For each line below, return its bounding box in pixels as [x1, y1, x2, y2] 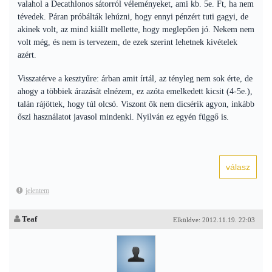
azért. [18, 50, 36, 59]
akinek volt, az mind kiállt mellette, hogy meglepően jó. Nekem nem [18, 25, 254, 34]
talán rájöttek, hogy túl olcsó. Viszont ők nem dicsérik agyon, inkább [18, 100, 254, 109]
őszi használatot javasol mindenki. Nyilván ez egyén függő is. [18, 112, 229, 121]
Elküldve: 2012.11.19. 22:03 [173, 216, 255, 223]
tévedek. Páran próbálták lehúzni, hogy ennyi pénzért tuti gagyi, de [18, 12, 248, 21]
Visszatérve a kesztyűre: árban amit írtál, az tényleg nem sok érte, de [18, 74, 253, 83]
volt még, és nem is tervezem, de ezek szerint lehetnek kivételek [18, 38, 237, 47]
